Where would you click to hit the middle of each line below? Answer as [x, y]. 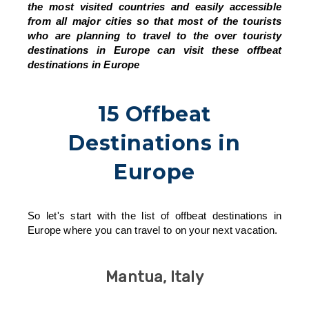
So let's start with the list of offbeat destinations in [154, 215]
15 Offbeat [154, 114]
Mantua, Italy [154, 277]
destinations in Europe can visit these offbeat [154, 50]
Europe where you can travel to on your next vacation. [153, 230]
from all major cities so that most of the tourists [154, 21]
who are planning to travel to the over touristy [154, 35]
